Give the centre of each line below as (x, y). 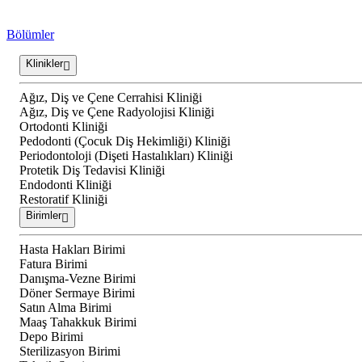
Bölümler (30, 35)
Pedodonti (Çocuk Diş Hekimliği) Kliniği (125, 141)
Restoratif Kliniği (63, 200)
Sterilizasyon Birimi (70, 351)
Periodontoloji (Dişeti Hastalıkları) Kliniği (126, 156)
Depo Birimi (51, 337)
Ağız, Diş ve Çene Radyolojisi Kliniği (117, 112)
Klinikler (44, 64)
